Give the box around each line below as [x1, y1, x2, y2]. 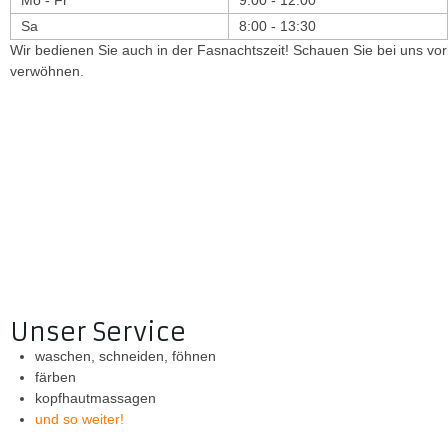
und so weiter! [35, 411, 125, 428]
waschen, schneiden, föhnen [35, 348, 217, 365]
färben [35, 369, 77, 386]
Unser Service [10, 317, 186, 349]
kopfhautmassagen [35, 390, 157, 407]
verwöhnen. [10, 62, 84, 79]
